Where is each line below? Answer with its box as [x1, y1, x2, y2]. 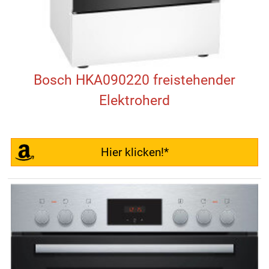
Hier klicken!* [100, 145, 169, 160]
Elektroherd [99, 92, 170, 109]
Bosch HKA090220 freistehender [34, 72, 235, 89]
